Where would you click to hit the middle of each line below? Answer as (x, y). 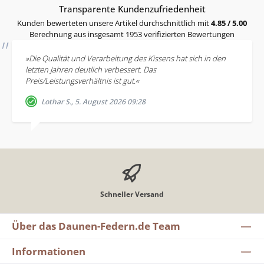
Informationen (49, 251)
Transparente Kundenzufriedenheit (132, 9)
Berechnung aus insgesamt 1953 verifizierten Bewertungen (132, 34)
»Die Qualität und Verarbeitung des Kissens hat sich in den (125, 59)
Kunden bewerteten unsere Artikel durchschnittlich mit (114, 23)
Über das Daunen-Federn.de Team (96, 226)
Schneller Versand (132, 194)
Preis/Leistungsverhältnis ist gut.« (82, 81)
